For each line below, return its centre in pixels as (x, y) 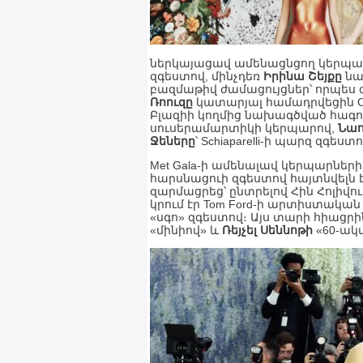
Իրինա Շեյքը (303, 76)
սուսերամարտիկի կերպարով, (244, 128)
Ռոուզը (171, 102)
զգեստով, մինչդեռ (207, 76)
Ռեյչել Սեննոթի (267, 230)
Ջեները (173, 141)
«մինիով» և (186, 230)
